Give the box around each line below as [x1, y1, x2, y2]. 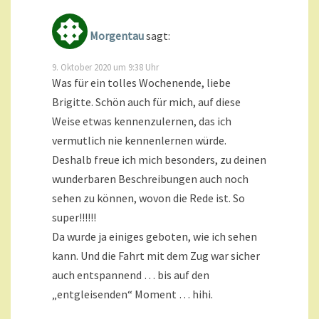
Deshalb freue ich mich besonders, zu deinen [52, 152, 266, 167]
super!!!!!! [52, 209, 96, 224]
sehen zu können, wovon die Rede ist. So [52, 190, 245, 205]
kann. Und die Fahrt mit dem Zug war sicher [52, 248, 260, 263]
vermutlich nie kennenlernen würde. [52, 132, 226, 147]
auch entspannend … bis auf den [52, 267, 209, 282]
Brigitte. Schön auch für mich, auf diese [52, 94, 241, 109]
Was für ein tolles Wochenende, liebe [52, 75, 231, 90]
